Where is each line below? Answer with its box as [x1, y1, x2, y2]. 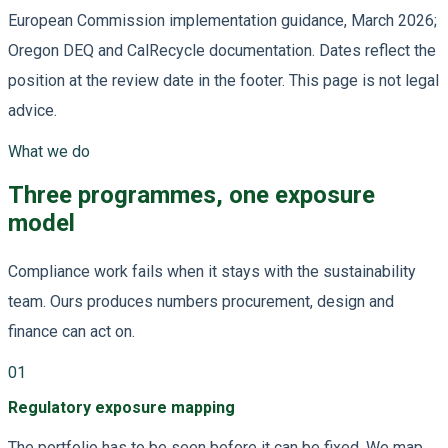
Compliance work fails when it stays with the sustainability [8, 262, 416, 282]
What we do [8, 142, 90, 162]
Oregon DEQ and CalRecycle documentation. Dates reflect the [8, 41, 436, 61]
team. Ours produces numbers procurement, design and [8, 292, 394, 312]
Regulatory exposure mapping [8, 398, 235, 418]
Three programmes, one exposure [8, 181, 375, 210]
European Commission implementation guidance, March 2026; [8, 11, 437, 31]
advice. [8, 101, 57, 121]
